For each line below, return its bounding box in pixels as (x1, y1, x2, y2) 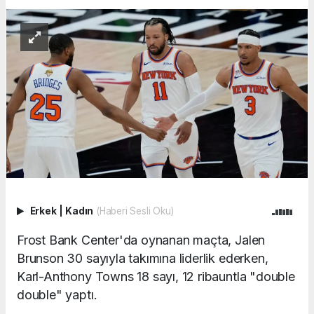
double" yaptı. (17, 287, 97, 302)
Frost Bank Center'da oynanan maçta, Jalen (17, 232, 266, 247)
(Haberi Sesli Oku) (95, 205, 174, 217)
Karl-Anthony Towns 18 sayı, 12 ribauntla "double (17, 268, 295, 284)
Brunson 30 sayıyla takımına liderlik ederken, (17, 250, 268, 266)
